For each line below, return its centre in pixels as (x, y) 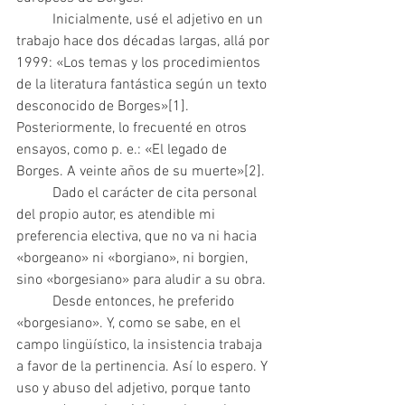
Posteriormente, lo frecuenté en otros (133, 129)
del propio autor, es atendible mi (118, 216)
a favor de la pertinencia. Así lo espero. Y (144, 367)
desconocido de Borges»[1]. (104, 107)
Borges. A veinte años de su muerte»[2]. (141, 172)
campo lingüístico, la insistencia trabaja (141, 346)
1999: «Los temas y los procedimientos (140, 64)
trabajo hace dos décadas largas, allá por (145, 42)
